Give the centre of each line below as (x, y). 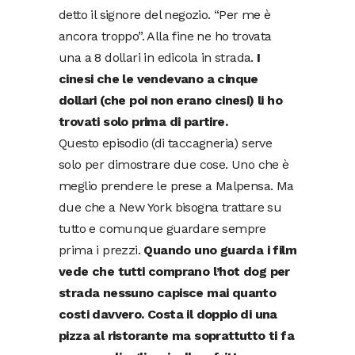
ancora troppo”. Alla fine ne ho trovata (165, 36)
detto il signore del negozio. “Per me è (165, 15)
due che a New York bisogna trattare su (170, 207)
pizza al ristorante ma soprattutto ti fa (176, 336)
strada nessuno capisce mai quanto (168, 293)
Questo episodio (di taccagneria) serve (166, 143)
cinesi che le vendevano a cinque (158, 79)
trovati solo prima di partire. (143, 122)
